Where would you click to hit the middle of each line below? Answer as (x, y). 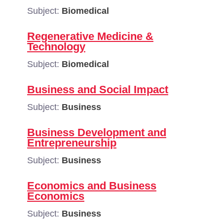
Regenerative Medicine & (90, 36)
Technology (56, 47)
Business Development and (97, 132)
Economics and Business (92, 186)
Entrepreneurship (72, 143)
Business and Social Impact (98, 90)
